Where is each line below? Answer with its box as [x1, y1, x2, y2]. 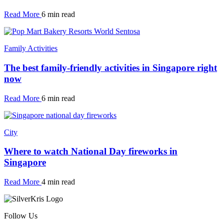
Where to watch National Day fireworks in [4, 146, 177, 157]
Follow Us [4, 211, 37, 220]
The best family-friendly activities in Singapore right [4, 62, 217, 73]
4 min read [41, 177, 75, 186]
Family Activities [4, 44, 57, 53]
